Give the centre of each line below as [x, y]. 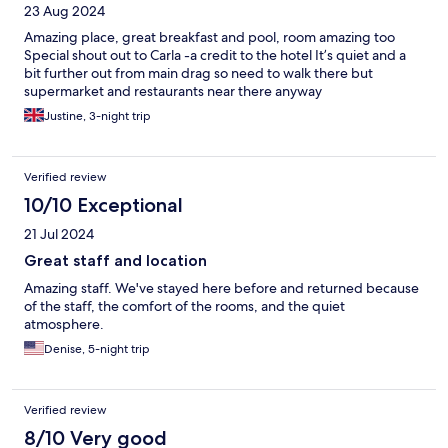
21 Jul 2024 [59, 234]
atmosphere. [64, 324]
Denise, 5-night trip [97, 349]
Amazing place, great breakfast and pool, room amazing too [209, 37]
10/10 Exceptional [103, 205]
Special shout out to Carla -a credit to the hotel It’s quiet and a [215, 55]
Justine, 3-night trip [97, 116]
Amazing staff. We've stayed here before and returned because [221, 288]
